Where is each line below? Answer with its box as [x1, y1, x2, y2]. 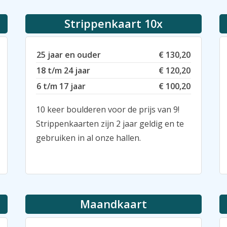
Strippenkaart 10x [64, 16, 163, 31]
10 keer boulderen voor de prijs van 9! [36, 104, 179, 116]
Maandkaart [80, 197, 147, 212]
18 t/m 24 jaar [36, 65, 90, 77]
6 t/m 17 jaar [36, 81, 86, 92]
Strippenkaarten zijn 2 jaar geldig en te [36, 118, 184, 130]
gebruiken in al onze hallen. [36, 132, 141, 144]
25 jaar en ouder [36, 49, 101, 61]
